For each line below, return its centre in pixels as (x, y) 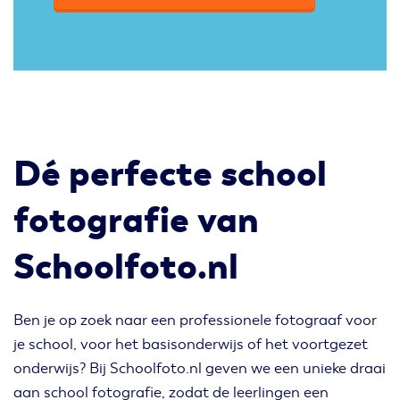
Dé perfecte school (170, 174)
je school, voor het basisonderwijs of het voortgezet (191, 344)
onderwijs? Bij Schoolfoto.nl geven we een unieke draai (200, 368)
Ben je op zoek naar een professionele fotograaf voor (195, 320)
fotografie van (136, 220)
